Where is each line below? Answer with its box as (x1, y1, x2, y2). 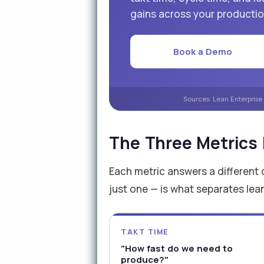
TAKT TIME (121, 227, 169, 237)
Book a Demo (173, 45, 233, 58)
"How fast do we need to (121, 242, 233, 255)
